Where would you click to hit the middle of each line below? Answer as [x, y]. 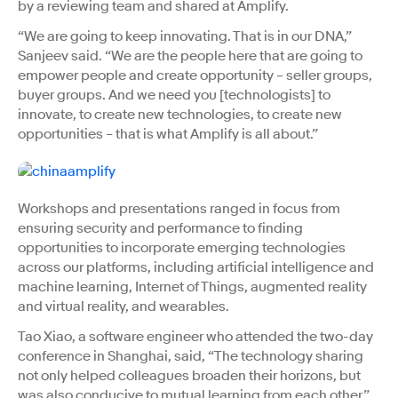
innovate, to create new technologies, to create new [180, 115]
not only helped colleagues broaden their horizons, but [189, 376]
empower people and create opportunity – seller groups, [195, 76]
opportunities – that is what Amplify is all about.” [168, 135]
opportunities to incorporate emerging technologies [182, 248]
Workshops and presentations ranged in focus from [179, 209]
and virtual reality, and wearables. [125, 307]
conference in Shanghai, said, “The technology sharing [191, 357]
